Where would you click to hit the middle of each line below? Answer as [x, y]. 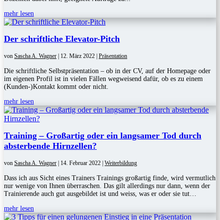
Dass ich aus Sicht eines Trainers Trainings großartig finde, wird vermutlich [110, 178]
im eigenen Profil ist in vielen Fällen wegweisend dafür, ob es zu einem [103, 79]
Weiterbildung [121, 163]
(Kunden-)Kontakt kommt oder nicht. [56, 87]
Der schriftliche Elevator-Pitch [62, 39]
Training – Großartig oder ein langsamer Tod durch [103, 136]
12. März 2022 [78, 56]
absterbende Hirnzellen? [50, 146]
